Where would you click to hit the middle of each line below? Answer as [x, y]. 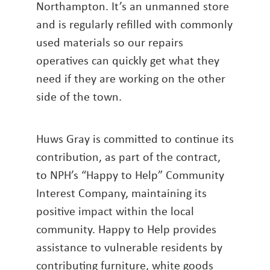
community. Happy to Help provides [126, 229]
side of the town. [79, 96]
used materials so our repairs [110, 42]
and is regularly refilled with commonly [134, 24]
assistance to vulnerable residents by [129, 247]
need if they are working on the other [131, 78]
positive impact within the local [115, 211]
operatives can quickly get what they [128, 60]
